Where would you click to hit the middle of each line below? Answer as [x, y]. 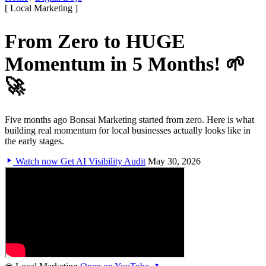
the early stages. [34, 141]
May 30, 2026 [174, 161]
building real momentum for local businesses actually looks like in [128, 130]
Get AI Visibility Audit [103, 161]
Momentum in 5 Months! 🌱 [125, 64]
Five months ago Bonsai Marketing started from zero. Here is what [129, 119]
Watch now [37, 161]
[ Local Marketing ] [41, 8]
